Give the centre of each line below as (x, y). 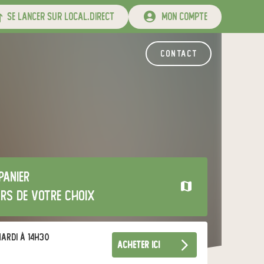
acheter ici (138, 245)
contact (179, 54)
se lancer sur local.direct (58, 16)
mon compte (182, 16)
